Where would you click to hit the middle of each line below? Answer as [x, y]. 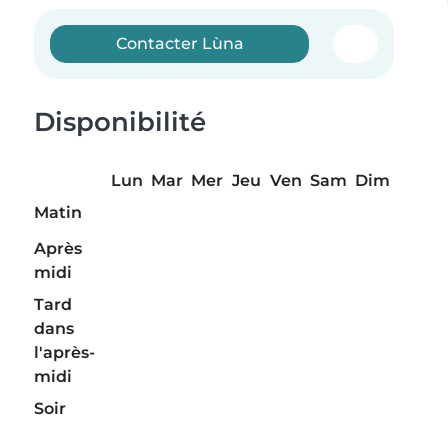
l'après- [64, 353]
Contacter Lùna [179, 43]
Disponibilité [120, 122]
